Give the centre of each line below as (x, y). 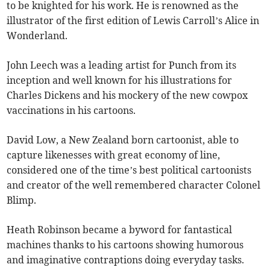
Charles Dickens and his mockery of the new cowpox (127, 95)
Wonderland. (37, 36)
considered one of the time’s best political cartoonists (129, 170)
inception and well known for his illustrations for (120, 80)
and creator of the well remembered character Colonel (134, 185)
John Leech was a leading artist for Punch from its (122, 65)
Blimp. (22, 200)
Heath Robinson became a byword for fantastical (120, 230)
